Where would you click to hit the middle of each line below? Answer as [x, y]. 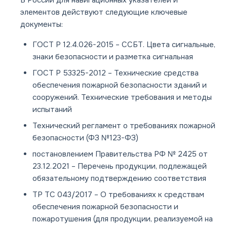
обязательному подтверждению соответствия [119, 179]
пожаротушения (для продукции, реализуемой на [123, 219]
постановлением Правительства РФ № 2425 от [120, 154]
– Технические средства [152, 73]
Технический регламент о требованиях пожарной [124, 126]
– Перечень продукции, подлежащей [138, 166]
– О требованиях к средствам [148, 195]
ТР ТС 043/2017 [62, 195]
